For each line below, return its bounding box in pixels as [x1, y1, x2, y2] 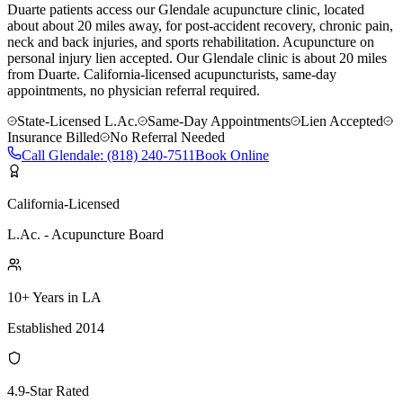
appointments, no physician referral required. [7, 82, 260, 98]
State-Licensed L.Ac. [17, 112, 138, 129]
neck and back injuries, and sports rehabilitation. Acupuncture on [7, 33, 374, 49]
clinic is [254, 49, 304, 66]
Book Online [195, 147, 269, 163]
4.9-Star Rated [7, 382, 89, 399]
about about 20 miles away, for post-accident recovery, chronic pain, [7, 17, 393, 33]
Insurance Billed [7, 129, 100, 145]
